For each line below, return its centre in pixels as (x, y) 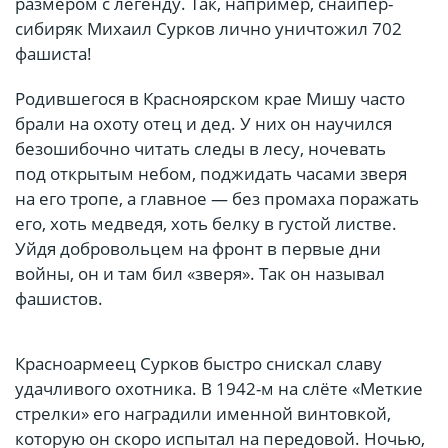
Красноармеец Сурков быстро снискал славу (198, 364)
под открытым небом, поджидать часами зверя (211, 174)
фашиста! (53, 54)
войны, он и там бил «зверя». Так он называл (200, 274)
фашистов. (59, 299)
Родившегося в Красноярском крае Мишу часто (210, 99)
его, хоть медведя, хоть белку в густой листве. (206, 224)
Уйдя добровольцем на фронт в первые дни (198, 249)
